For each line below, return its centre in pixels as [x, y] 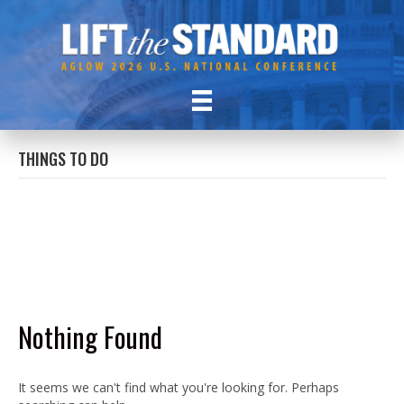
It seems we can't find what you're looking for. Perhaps [179, 387]
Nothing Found [90, 336]
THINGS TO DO [63, 158]
